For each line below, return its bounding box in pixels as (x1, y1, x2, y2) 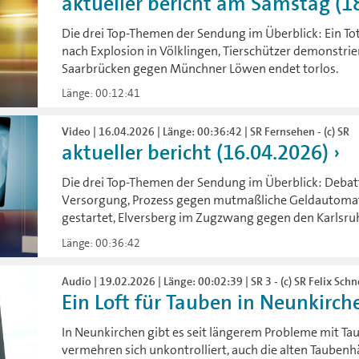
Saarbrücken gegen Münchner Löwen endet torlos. (62, 60, 339, 78)
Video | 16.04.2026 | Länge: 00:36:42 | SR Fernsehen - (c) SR (62, 124, 350, 139)
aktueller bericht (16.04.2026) (62, 139, 329, 167)
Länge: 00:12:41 (62, 86, 141, 101)
